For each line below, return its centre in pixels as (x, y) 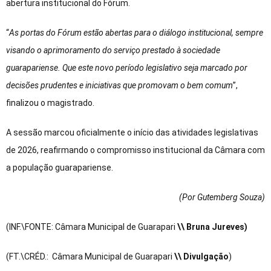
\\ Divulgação (201, 256)
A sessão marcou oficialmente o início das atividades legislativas (132, 132)
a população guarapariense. (60, 167)
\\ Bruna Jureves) (212, 227)
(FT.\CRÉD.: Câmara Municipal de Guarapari (90, 256)
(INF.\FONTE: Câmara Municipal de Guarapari (92, 227)
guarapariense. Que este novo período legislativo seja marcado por (127, 67)
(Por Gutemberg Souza (220, 197)
